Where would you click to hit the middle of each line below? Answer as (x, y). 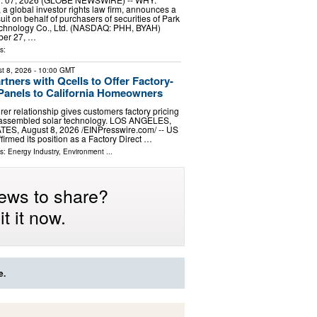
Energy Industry (33, 151)
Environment (83, 151)
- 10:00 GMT (53, 70)
